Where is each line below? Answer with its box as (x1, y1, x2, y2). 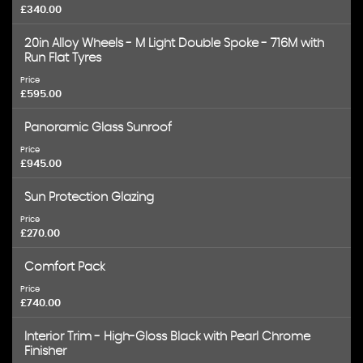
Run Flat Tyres (24, 52, 101, 64)
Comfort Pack (24, 261, 105, 273)
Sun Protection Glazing (24, 191, 154, 203)
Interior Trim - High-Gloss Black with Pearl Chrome (24, 331, 310, 343)
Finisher (24, 345, 66, 357)
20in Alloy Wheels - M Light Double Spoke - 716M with (24, 37, 324, 49)
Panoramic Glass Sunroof (24, 122, 172, 134)
